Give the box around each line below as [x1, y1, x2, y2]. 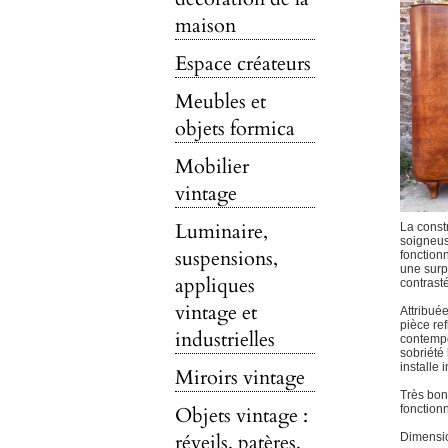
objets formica [174, 115, 295, 142]
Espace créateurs [174, 50, 311, 77]
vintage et [174, 299, 257, 326]
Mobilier [174, 153, 249, 180]
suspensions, [174, 245, 278, 272]
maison [174, 12, 236, 39]
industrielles [174, 326, 275, 353]
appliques [174, 272, 255, 299]
